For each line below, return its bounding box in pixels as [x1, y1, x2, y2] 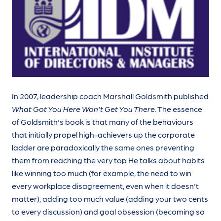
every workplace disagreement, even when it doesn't [12, 181, 199, 191]
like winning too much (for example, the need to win [12, 168, 191, 178]
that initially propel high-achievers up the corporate [12, 130, 195, 140]
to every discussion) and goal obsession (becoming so [12, 207, 205, 217]
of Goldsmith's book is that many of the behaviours [12, 117, 193, 127]
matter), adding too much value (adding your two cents [12, 194, 208, 204]
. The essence [155, 104, 202, 114]
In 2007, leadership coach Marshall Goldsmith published [12, 91, 209, 101]
